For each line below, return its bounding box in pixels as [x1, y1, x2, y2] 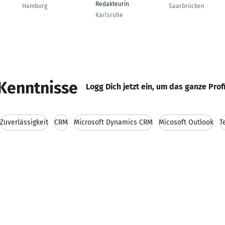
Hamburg [22, 3, 47, 10]
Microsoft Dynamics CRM [74, 118, 153, 127]
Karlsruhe [95, 12, 123, 19]
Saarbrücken [169, 3, 204, 10]
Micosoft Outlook [159, 118, 213, 127]
